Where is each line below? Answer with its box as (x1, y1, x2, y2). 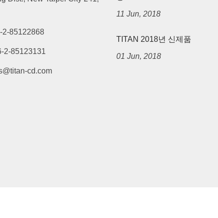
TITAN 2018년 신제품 (116, 35, 191, 44)
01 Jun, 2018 (116, 52, 161, 61)
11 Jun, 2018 (116, 10, 161, 18)
